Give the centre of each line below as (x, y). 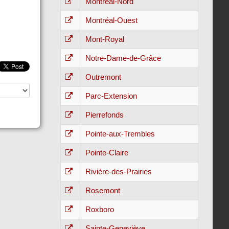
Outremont (103, 77)
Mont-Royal (105, 39)
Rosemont (102, 190)
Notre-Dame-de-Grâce (123, 58)
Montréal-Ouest (111, 20)
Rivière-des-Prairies (118, 171)
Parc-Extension (111, 96)
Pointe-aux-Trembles (120, 134)
